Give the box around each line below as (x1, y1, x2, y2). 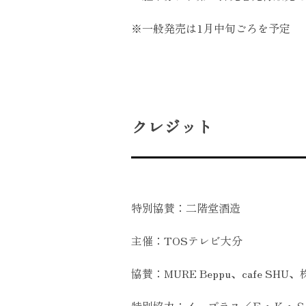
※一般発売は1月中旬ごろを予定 (131, 20, 290, 37)
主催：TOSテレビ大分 (131, 232, 242, 249)
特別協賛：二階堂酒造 (131, 199, 240, 217)
